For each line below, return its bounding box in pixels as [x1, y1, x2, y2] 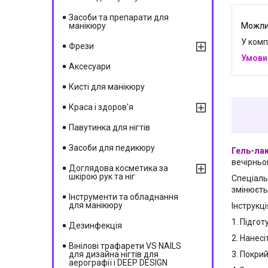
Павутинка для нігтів [69, 123, 150, 132]
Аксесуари [69, 62, 111, 71]
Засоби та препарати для [69, 13, 169, 22]
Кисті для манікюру [69, 82, 145, 92]
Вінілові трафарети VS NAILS [69, 241, 181, 251]
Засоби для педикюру [69, 143, 155, 153]
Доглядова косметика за [69, 163, 168, 173]
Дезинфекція [69, 221, 122, 230]
